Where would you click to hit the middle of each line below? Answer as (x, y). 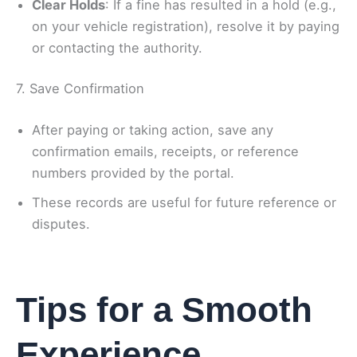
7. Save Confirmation (80, 89)
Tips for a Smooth (164, 309)
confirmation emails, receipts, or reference (165, 151)
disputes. (61, 224)
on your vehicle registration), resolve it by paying (186, 26)
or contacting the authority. (117, 47)
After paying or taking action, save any (153, 129)
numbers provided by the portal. (133, 173)
